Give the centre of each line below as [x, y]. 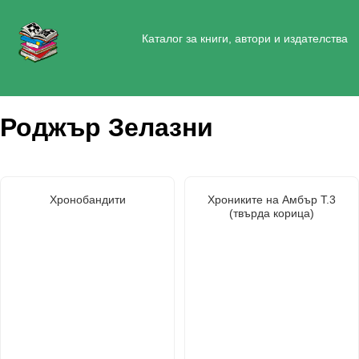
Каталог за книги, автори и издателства [244, 38]
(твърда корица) [272, 213]
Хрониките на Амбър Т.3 [272, 199]
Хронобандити [87, 199]
